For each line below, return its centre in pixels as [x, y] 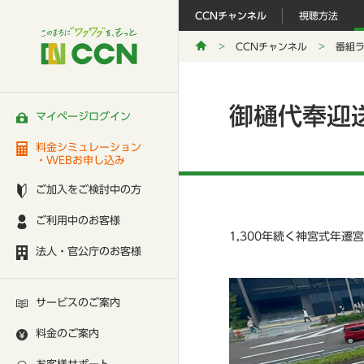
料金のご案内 [67, 333]
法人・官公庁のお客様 [89, 251]
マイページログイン [83, 116]
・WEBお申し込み [80, 160]
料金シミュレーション [89, 147]
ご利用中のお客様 [78, 220]
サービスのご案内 [78, 302]
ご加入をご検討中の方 [89, 189]
